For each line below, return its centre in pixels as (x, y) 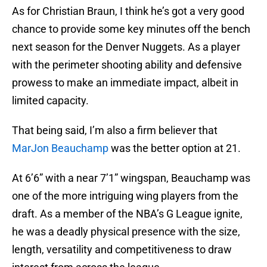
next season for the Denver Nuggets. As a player (126, 47)
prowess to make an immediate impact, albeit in (125, 83)
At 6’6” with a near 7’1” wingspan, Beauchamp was (131, 178)
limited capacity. (50, 101)
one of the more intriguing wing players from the (125, 196)
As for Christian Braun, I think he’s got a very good (128, 11)
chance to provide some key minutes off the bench (131, 29)
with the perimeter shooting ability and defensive (127, 65)
